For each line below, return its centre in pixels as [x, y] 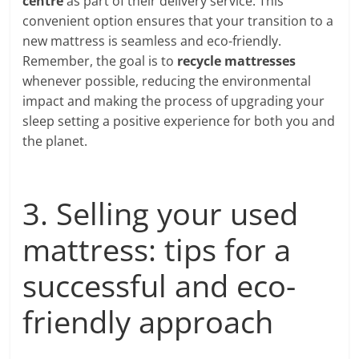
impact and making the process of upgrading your [174, 101]
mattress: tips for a [157, 249]
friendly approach [148, 321]
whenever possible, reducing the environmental [167, 81]
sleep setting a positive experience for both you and [179, 121]
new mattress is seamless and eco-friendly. [152, 40]
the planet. [55, 141]
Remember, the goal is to [100, 61]
